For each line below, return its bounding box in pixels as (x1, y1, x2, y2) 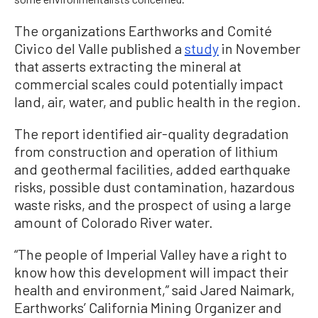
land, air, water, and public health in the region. (14, 93, 301, 111)
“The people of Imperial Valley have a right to (14, 246, 287, 263)
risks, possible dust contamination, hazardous (14, 178, 295, 196)
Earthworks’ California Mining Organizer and (14, 299, 282, 317)
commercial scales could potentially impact (14, 75, 283, 93)
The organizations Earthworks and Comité (14, 22, 272, 40)
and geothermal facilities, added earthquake (14, 160, 290, 178)
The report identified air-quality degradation (14, 125, 289, 143)
